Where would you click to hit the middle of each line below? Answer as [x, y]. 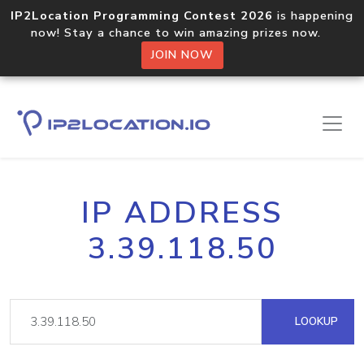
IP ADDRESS [182, 213]
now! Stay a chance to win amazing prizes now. [182, 32]
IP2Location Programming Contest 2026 [142, 15]
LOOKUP [315, 321]
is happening [313, 15]
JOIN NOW [182, 55]
